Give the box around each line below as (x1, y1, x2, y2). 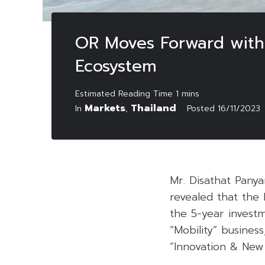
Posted (187, 102, 218, 115)
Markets (85, 101, 125, 115)
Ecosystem (75, 53, 157, 79)
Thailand (131, 101, 176, 115)
